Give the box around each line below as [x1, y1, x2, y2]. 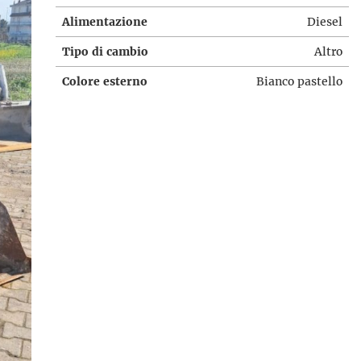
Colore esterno [61, 74, 147, 89]
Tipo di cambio [61, 44, 148, 59]
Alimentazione [61, 15, 147, 29]
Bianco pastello [255, 74, 342, 89]
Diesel [306, 15, 342, 29]
